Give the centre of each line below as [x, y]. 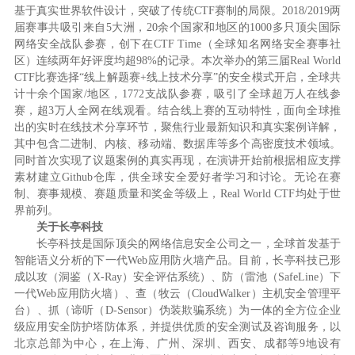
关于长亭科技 [69, 227]
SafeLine [298, 277]
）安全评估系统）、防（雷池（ [200, 277]
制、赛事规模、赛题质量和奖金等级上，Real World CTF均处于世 [177, 194]
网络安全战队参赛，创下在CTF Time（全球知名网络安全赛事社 [177, 44]
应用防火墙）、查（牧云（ [124, 294]
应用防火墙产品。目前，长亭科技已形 [244, 261]
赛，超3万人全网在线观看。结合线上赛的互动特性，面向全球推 [177, 111]
